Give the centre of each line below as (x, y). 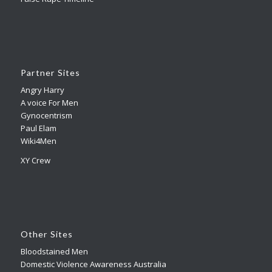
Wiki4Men (38, 141)
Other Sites (46, 234)
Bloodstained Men (54, 252)
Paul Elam (38, 128)
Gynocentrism (46, 115)
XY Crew (35, 161)
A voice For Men (49, 102)
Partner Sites (50, 72)
